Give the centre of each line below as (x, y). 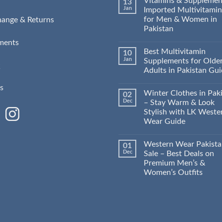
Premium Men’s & (174, 163)
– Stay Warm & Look (179, 102)
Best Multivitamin (175, 51)
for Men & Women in (180, 19)
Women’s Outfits (173, 172)
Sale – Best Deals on (179, 153)
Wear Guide (165, 121)
